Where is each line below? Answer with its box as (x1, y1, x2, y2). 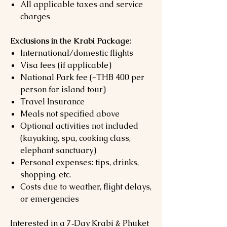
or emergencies (20, 194, 79, 204)
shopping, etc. (20, 169, 71, 180)
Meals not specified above (20, 108, 120, 119)
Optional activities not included (20, 121, 138, 131)
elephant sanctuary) (20, 145, 96, 156)
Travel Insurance (20, 96, 85, 107)
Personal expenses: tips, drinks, (20, 157, 139, 168)
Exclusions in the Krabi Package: (10, 35, 132, 46)
